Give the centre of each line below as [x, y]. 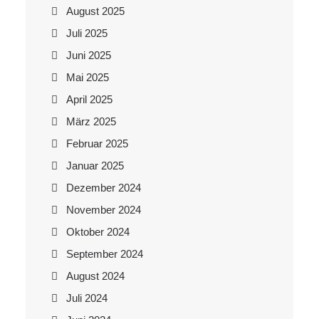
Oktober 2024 [98, 232]
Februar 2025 [97, 143]
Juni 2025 [89, 55]
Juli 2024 [87, 298]
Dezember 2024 [104, 188]
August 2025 [95, 11]
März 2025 [91, 121]
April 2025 [89, 99]
